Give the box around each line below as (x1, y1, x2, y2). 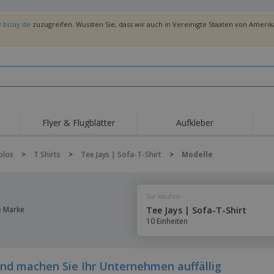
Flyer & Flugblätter (42, 116, 115, 128)
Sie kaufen (146, 191, 180, 201)
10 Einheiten (146, 216, 188, 227)
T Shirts (34, 149, 61, 160)
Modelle (182, 149, 213, 160)
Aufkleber (176, 116, 213, 128)
